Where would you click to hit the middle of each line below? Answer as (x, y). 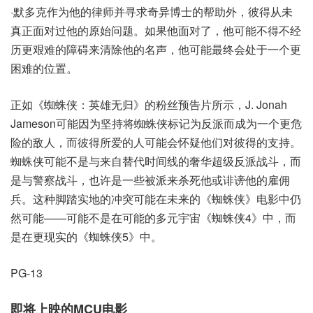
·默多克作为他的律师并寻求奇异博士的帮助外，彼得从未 (152, 12)
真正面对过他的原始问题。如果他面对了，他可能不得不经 (156, 30)
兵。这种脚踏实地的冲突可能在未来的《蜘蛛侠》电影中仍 (156, 199)
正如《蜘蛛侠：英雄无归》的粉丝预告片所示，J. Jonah (149, 104)
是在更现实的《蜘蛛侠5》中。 (86, 236)
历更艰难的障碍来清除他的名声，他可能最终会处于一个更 (156, 49)
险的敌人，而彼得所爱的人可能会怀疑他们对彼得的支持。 (156, 142)
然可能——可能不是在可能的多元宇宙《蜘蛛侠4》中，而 (153, 218)
